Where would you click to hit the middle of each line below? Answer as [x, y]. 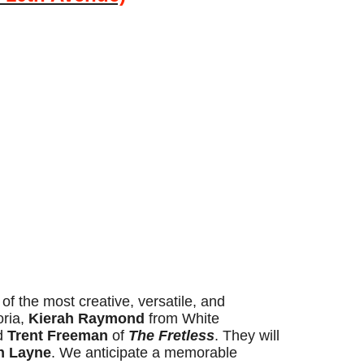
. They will [247, 336]
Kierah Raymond [87, 318]
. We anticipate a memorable [144, 353]
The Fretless [171, 336]
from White [182, 318]
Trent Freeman [58, 336]
